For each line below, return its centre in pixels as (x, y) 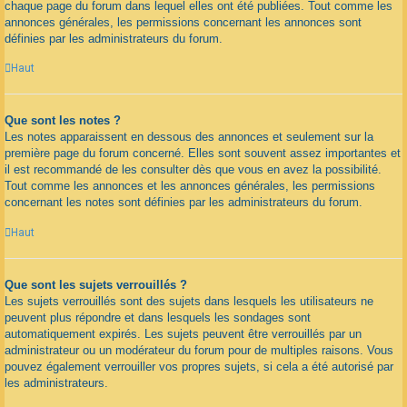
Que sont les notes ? (63, 121)
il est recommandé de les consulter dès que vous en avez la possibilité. (193, 170)
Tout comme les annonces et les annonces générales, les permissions (190, 186)
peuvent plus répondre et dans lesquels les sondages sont (158, 317)
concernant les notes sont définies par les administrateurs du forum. (184, 203)
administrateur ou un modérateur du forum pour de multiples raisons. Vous (199, 350)
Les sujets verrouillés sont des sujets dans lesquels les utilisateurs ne (189, 301)
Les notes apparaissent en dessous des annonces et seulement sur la (189, 137)
